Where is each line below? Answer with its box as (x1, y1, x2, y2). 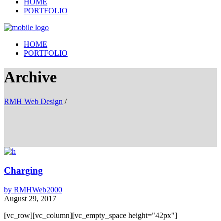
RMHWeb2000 (12, 185, 62, 194)
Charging (4, 165, 43, 176)
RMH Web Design (4, 97, 63, 106)
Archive (4, 68, 57, 86)
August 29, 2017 (4, 194, 56, 203)
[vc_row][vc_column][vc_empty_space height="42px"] (4, 211, 177, 220)
